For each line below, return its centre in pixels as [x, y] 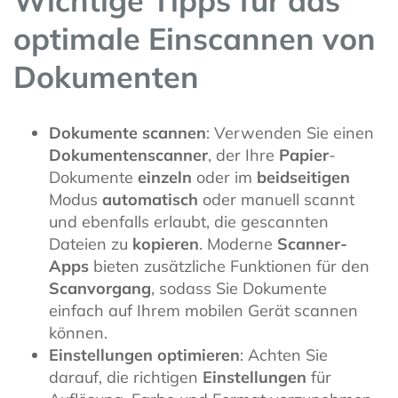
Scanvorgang [100, 288]
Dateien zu [91, 243]
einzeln [165, 177]
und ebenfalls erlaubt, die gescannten [189, 221]
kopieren [166, 243]
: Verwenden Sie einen [290, 132]
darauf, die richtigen [126, 377]
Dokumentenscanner [128, 155]
